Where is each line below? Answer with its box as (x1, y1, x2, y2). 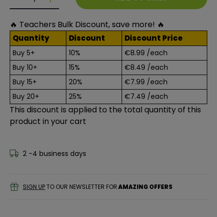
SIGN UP (23, 182, 46, 191)
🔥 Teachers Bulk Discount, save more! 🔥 (10, 19, 165, 30)
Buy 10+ (12, 62, 37, 72)
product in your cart (10, 116, 86, 127)
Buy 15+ (12, 77, 37, 87)
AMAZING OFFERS (117, 182, 173, 191)
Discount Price (124, 33, 183, 43)
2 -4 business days (23, 149, 87, 158)
